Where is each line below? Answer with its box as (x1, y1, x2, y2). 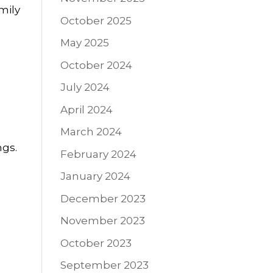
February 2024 (60, 147, 136, 160)
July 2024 (60, 81, 110, 94)
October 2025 (60, 14, 132, 27)
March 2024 (60, 126, 122, 138)
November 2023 (60, 214, 145, 227)
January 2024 (60, 170, 130, 183)
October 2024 (60, 58, 132, 71)
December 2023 (60, 192, 146, 205)
